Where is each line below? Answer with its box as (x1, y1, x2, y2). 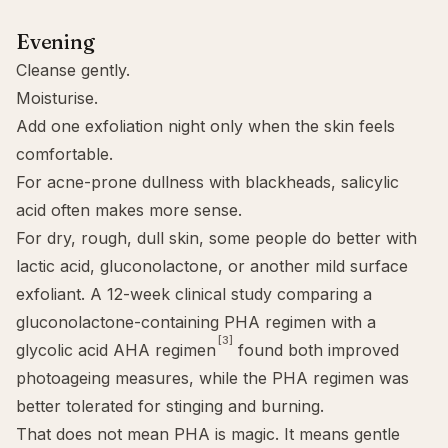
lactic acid (16, 256, 90, 276)
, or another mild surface (218, 256, 408, 276)
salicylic (341, 172, 399, 192)
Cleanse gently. (16, 60, 130, 80)
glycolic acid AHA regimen (16, 340, 216, 360)
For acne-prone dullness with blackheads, (16, 172, 341, 192)
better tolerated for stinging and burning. (16, 396, 324, 416)
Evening (16, 29, 95, 54)
